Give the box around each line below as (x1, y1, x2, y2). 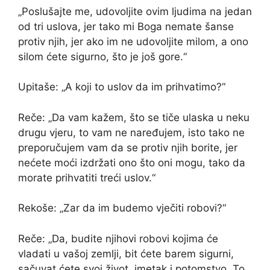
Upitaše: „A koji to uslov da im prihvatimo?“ (18, 81, 225, 93)
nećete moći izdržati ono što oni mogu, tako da (18, 156, 245, 169)
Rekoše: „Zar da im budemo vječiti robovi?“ (18, 202, 226, 215)
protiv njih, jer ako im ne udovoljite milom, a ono (18, 35, 248, 48)
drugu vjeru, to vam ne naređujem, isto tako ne (18, 126, 245, 139)
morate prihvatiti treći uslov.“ (18, 171, 155, 184)
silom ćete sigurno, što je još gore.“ (18, 50, 187, 63)
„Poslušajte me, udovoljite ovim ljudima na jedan (18, 5, 252, 17)
